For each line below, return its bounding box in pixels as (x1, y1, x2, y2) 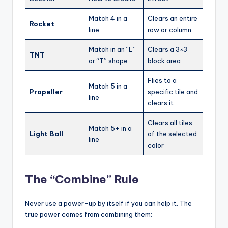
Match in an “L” (89, 45, 136, 54)
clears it (148, 99, 174, 107)
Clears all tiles (148, 119, 192, 127)
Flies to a (148, 76, 177, 85)
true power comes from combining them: (25, 210, 152, 219)
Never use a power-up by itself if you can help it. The (25, 199, 192, 208)
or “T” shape (89, 56, 128, 65)
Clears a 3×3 (148, 45, 187, 54)
